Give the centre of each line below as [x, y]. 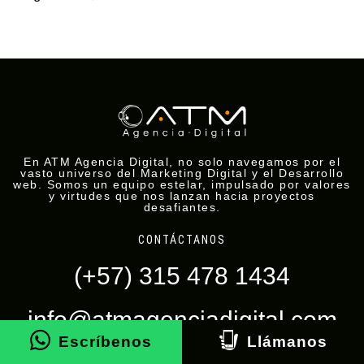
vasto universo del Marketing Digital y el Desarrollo [182, 173]
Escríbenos [105, 342]
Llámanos [287, 342]
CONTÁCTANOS [182, 240]
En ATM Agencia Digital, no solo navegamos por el [182, 162]
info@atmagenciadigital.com [182, 320]
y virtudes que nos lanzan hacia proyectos [182, 196]
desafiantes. [182, 208]
